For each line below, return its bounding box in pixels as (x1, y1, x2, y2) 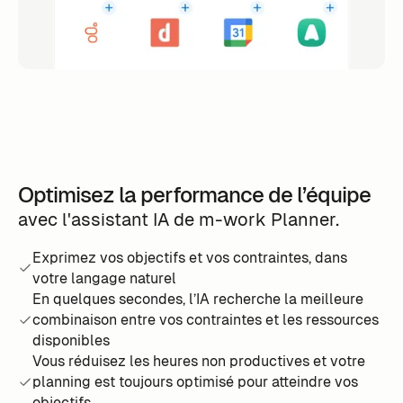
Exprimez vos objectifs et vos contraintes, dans (31, 248, 347, 268)
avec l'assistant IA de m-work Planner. (17, 208, 339, 232)
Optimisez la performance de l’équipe (17, 181, 371, 210)
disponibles (31, 331, 110, 351)
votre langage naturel (31, 269, 176, 289)
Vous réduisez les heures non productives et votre (31, 352, 365, 372)
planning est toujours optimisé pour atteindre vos (31, 372, 358, 392)
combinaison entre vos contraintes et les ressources (31, 310, 379, 330)
